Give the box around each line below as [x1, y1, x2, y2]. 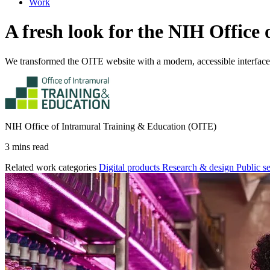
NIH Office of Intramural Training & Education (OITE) [5, 121, 216, 131]
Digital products [99, 162, 162, 172]
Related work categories [5, 162, 96, 172]
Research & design [162, 162, 236, 172]
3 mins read [5, 141, 49, 152]
